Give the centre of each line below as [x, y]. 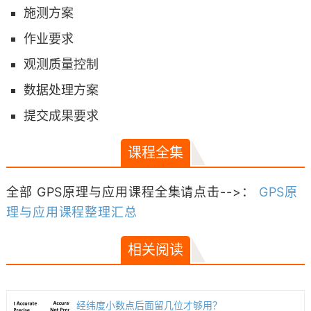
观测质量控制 [61, 64]
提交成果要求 [61, 116]
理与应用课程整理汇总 [72, 212]
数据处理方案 [61, 90]
